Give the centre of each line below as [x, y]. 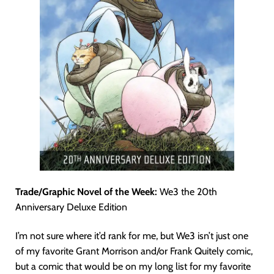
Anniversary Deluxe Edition [71, 207]
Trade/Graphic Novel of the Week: [86, 192]
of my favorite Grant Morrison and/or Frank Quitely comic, [134, 251]
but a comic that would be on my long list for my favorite [133, 267]
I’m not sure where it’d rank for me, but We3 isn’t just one [132, 236]
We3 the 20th [187, 192]
